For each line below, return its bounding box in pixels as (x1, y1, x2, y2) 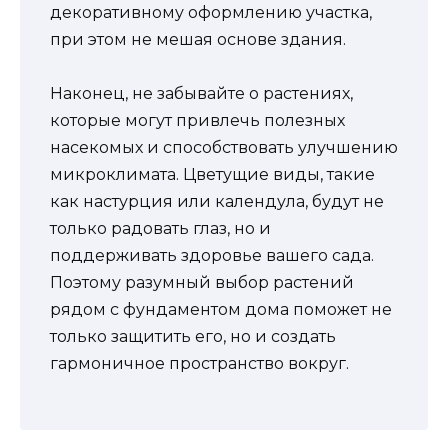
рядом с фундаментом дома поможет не (50, 300, 392, 320)
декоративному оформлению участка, (50, 3, 372, 23)
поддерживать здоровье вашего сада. (50, 246, 374, 266)
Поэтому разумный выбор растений (50, 273, 354, 293)
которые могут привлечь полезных (50, 111, 345, 131)
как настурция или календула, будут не (50, 192, 384, 212)
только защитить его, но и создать (50, 327, 336, 347)
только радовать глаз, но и (50, 219, 271, 239)
